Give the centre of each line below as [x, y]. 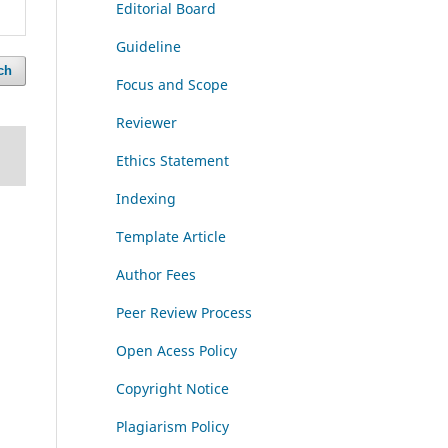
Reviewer [146, 123]
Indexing [146, 199]
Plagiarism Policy [172, 427]
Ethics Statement [172, 161]
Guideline [148, 47]
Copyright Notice [172, 389]
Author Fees [156, 275]
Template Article [171, 237]
